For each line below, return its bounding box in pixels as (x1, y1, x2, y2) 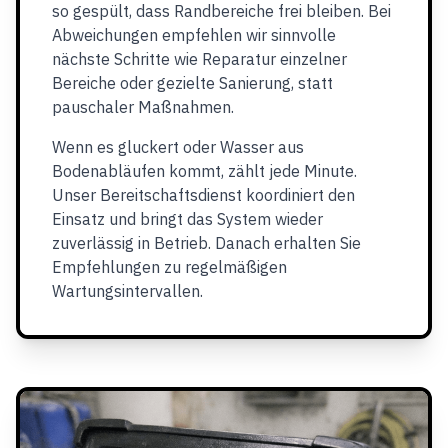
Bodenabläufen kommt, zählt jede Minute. (52, 161, 357, 181)
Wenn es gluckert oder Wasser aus (52, 137, 304, 157)
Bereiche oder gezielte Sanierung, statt (52, 73, 333, 93)
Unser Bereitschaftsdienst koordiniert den (52, 185, 355, 205)
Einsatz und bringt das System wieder (52, 209, 323, 229)
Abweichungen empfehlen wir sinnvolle (52, 25, 336, 45)
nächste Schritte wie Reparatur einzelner (52, 49, 347, 69)
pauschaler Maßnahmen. (52, 97, 234, 117)
